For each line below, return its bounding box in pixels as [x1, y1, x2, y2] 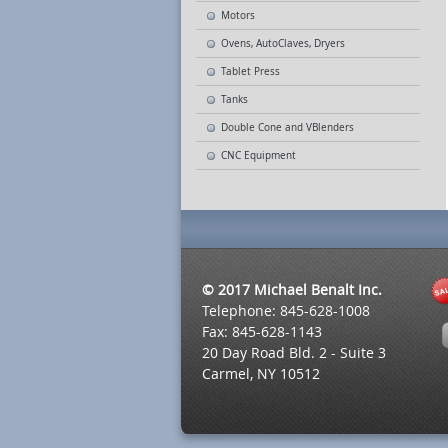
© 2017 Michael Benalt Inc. [202, 280, 382, 299]
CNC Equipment [221, 149, 296, 162]
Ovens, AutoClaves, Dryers [221, 37, 345, 50]
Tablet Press [221, 65, 280, 78]
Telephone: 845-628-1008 [202, 301, 370, 320]
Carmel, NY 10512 [202, 364, 320, 383]
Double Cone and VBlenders [221, 121, 354, 134]
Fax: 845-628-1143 [202, 322, 322, 341]
